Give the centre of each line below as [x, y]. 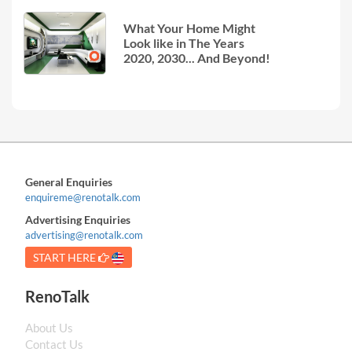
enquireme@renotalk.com [83, 197]
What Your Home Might [190, 28]
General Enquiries [69, 181]
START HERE [66, 257]
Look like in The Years [184, 43]
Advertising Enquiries [78, 219]
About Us [49, 327]
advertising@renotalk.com [84, 235]
